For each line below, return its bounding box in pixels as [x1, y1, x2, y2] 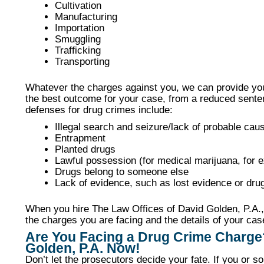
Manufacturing [54, 11, 117, 22]
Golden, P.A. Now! [25, 240, 140, 256]
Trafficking [54, 45, 101, 55]
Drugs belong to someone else [54, 166, 189, 177]
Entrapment [54, 132, 105, 143]
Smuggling [54, 34, 101, 44]
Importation [54, 22, 104, 33]
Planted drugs [54, 143, 115, 154]
